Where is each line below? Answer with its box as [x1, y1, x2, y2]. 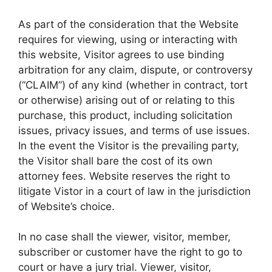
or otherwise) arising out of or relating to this [18, 93, 235, 106]
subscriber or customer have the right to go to [18, 246, 242, 258]
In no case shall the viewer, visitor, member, [18, 231, 231, 243]
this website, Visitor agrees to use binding [18, 48, 224, 61]
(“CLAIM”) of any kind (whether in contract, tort [18, 78, 248, 91]
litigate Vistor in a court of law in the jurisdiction [18, 185, 251, 197]
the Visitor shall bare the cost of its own [18, 154, 212, 167]
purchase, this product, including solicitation [18, 109, 233, 121]
